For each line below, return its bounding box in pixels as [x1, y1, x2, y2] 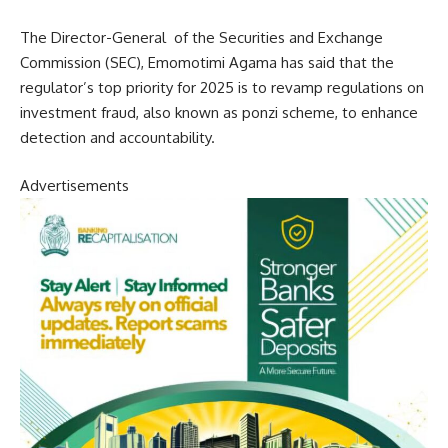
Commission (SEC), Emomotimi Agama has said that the [20, 53, 394, 73]
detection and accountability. [20, 128, 215, 148]
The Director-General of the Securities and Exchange [20, 28, 383, 48]
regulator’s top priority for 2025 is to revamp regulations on [20, 78, 424, 98]
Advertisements [20, 175, 129, 195]
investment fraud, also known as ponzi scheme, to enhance [20, 103, 418, 123]
